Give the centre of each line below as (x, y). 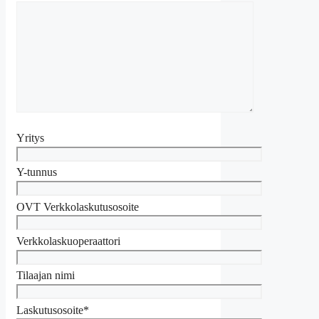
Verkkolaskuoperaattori (68, 241)
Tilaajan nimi (46, 276)
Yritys (30, 137)
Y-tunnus (37, 172)
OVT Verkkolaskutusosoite (78, 206)
